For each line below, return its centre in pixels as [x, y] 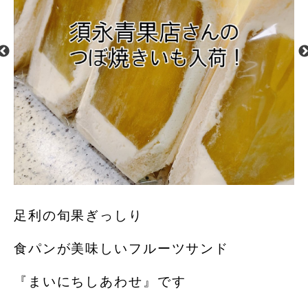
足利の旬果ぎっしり [78, 215]
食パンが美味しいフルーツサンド [122, 248]
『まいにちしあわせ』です [100, 281]
